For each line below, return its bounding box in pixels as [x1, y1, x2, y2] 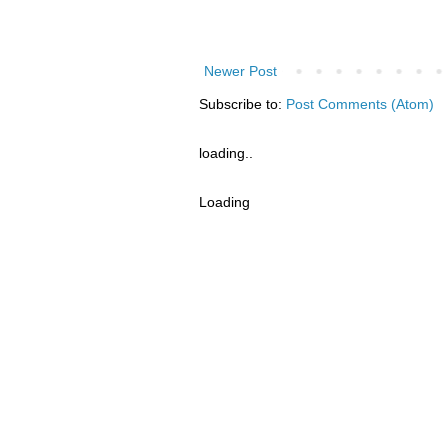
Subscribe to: [198, 96, 286, 113]
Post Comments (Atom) [285, 96, 434, 113]
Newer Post [203, 63, 277, 80]
